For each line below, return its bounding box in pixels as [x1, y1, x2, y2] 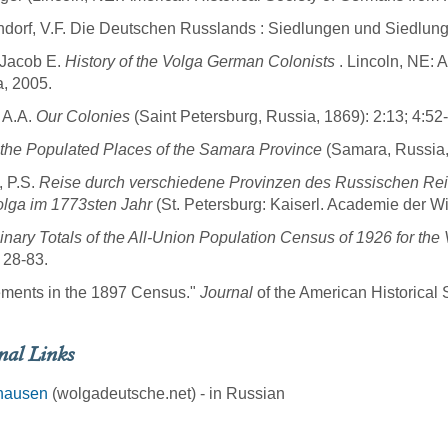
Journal [200, 284, 253, 302]
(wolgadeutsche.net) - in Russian [48, 385, 285, 403]
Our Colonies [36, 108, 130, 126]
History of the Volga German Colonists [65, 53, 335, 71]
